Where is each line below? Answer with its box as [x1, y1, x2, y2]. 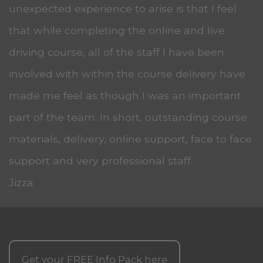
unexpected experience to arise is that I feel [9, 2, 237, 15]
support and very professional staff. [9, 154, 193, 167]
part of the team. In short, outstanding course [9, 110, 247, 123]
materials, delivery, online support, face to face [9, 132, 252, 145]
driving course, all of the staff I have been [9, 45, 224, 58]
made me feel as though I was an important [9, 89, 241, 102]
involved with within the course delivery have [9, 67, 245, 80]
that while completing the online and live [9, 23, 225, 36]
